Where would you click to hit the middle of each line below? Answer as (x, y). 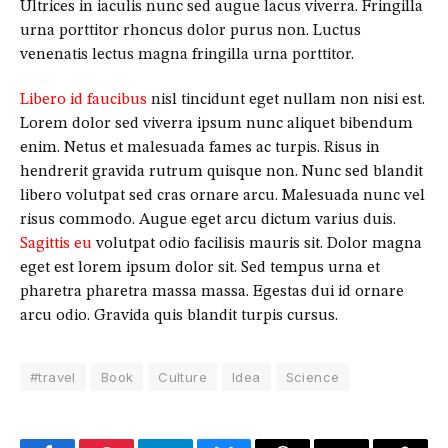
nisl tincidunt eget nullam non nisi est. (286, 100)
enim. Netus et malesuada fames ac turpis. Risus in (200, 148)
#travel (53, 377)
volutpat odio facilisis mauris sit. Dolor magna (257, 244)
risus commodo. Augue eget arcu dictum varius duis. (208, 220)
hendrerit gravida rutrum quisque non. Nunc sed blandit (221, 172)
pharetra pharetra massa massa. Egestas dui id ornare (212, 292)
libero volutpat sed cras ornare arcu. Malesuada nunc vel (222, 196)
